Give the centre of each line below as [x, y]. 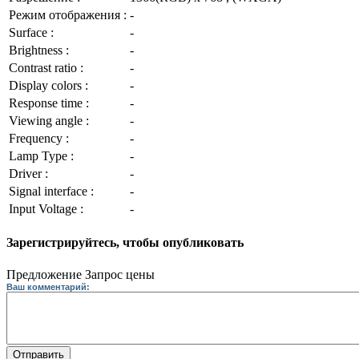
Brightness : [39, 50]
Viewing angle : [49, 121]
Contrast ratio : [46, 68]
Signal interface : [51, 191]
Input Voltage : [46, 209]
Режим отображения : [68, 15]
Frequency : [39, 138]
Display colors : [48, 85]
